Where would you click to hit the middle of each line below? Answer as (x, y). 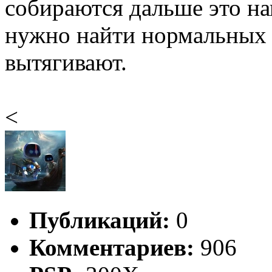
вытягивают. (66, 62)
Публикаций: (100, 220)
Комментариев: (112, 247)
